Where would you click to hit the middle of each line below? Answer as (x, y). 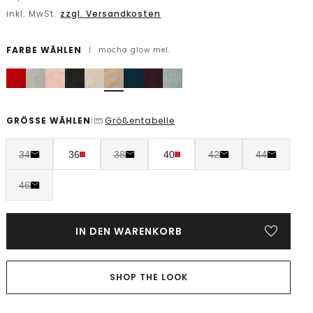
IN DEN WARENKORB (129, 231)
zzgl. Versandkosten (111, 14)
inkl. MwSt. (33, 14)
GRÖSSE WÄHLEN (49, 121)
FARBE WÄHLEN (44, 50)
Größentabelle (140, 121)
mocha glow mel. (135, 50)
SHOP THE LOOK (148, 277)
